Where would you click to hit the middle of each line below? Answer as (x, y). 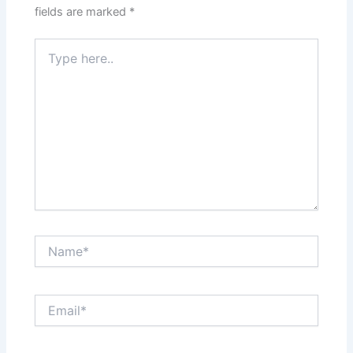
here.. (49, 61)
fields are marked (82, 12)
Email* (50, 302)
